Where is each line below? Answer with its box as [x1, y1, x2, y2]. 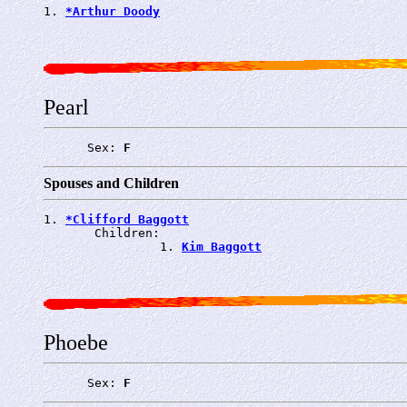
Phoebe [44, 330, 108, 354]
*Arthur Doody [65, 4, 160, 18]
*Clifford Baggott [65, 212, 189, 226]
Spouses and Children [44, 174, 179, 191]
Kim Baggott [182, 239, 262, 253]
